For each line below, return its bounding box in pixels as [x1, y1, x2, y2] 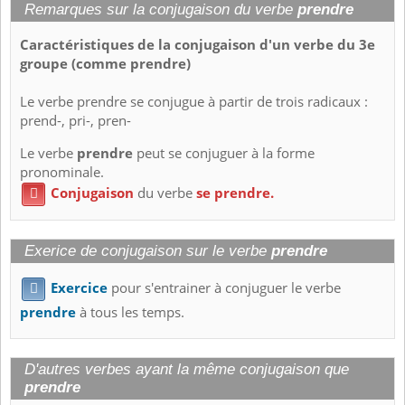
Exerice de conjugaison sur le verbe [24, 242, 271, 260]
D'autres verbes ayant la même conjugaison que [24, 360, 349, 378]
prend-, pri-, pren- [20, 111, 131, 131]
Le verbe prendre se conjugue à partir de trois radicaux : [20, 92, 368, 112]
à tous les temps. [76, 302, 184, 322]
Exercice [51, 278, 108, 298]
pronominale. [20, 163, 104, 183]
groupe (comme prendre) [20, 54, 191, 74]
